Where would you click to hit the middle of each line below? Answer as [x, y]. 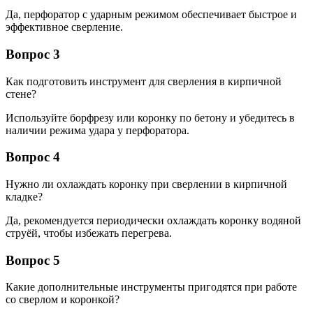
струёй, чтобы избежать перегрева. [89, 233]
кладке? [24, 197]
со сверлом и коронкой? [63, 300]
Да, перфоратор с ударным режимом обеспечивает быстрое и [151, 15]
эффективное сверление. [64, 27]
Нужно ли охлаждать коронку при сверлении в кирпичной [146, 184]
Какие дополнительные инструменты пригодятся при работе [151, 287]
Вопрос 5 [33, 260]
